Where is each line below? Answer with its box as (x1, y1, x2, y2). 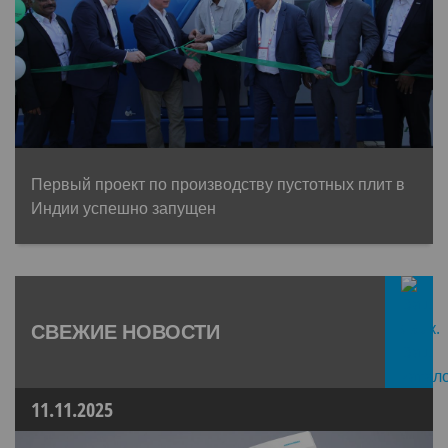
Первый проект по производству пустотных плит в (31, 172, 405, 195)
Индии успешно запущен (31, 196, 216, 219)
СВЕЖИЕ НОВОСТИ (31, 317, 220, 346)
